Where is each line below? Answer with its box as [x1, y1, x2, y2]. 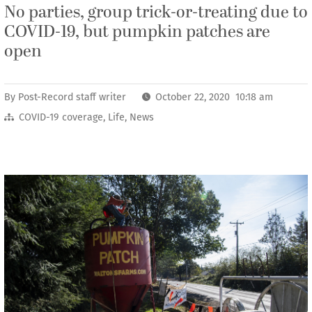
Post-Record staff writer [18, 91, 126, 103]
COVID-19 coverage [19, 111, 103, 123]
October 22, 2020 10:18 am [155, 91, 274, 103]
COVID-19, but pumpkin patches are [4, 19, 270, 45]
